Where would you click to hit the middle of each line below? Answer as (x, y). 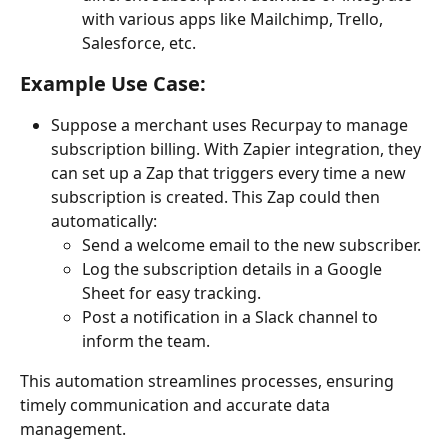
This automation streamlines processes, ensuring (209, 381)
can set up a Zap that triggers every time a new (230, 172)
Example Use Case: (113, 83)
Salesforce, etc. (139, 42)
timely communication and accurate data (177, 405)
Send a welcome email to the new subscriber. (251, 244)
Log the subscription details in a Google (234, 269)
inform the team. (146, 341)
